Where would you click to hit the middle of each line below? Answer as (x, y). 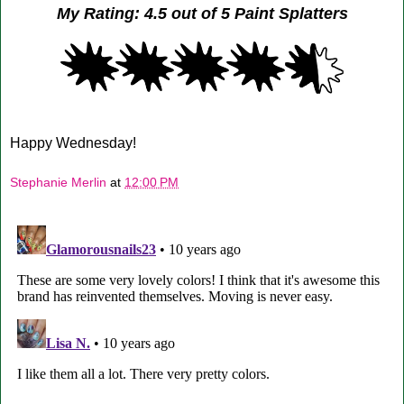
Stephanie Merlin (58, 182)
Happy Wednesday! (73, 142)
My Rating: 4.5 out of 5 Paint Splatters (202, 13)
